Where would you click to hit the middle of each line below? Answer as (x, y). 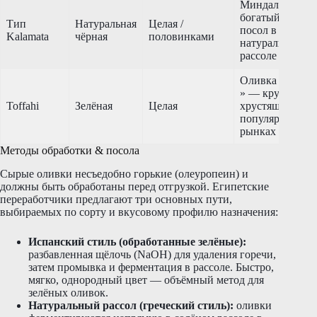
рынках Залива (276, 131)
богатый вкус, (274, 17)
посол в (258, 30)
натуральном (271, 42)
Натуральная (106, 23)
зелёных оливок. (68, 292)
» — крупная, (272, 93)
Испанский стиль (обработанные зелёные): (137, 241)
